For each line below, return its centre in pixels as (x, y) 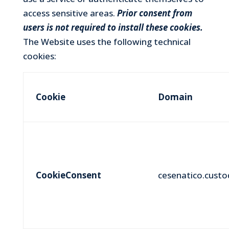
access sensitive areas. (70, 13)
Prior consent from (154, 13)
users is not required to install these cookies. (113, 27)
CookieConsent (68, 175)
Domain (175, 97)
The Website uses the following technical (107, 41)
